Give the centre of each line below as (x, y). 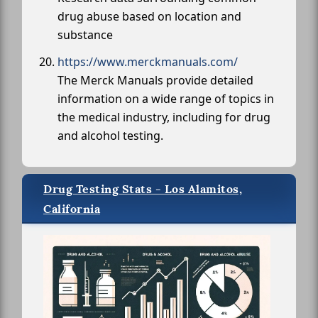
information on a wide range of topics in (166, 98)
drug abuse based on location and (149, 16)
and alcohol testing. (110, 135)
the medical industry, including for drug (164, 117)
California (72, 209)
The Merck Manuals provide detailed (155, 80)
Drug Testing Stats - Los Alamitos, (143, 189)
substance (85, 34)
